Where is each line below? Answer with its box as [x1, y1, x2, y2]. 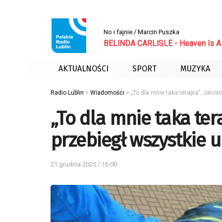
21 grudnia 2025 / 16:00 [51, 160, 117, 168]
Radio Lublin [51, 89, 84, 96]
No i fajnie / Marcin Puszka [104, 28, 179, 36]
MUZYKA [180, 64, 210, 73]
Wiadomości [90, 89, 124, 96]
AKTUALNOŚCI [58, 64, 109, 73]
